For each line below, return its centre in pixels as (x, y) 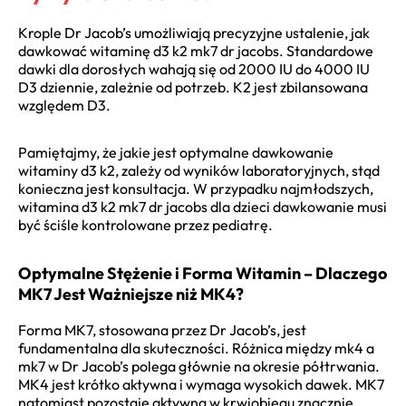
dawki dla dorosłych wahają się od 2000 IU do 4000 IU (194, 68)
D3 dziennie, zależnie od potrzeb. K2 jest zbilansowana (193, 87)
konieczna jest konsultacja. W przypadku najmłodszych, (196, 188)
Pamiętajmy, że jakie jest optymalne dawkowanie (176, 152)
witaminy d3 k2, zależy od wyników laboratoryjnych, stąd (199, 170)
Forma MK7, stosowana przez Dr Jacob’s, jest (162, 329)
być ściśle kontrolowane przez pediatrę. (145, 224)
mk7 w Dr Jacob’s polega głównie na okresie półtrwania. (199, 366)
